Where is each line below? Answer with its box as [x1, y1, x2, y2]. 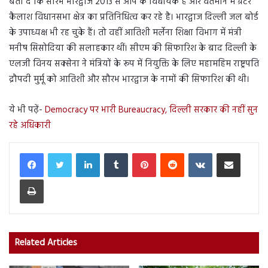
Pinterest [156, 146, 184, 159]
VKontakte [212, 146, 246, 159]
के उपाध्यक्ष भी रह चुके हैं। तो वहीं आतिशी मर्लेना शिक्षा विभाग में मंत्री [9, 26, 242, 41]
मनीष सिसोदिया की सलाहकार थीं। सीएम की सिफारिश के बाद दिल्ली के [9, 41, 257, 56]
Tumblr [127, 146, 151, 159]
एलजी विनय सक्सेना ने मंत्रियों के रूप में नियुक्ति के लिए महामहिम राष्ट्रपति [9, 57, 259, 72]
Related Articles [15, 236, 77, 251]
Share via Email [240, 146, 258, 159]
